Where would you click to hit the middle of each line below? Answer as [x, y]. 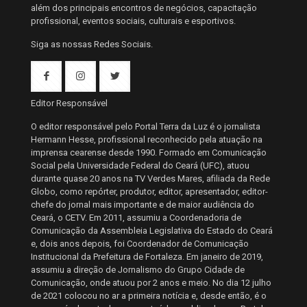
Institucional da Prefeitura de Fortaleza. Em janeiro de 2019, [147, 256]
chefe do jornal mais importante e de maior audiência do [143, 204]
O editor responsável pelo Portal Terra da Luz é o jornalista [146, 126]
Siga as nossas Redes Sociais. [92, 44]
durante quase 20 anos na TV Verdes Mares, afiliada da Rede [150, 178]
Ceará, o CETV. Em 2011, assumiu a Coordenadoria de [136, 217]
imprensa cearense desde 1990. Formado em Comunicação [149, 152]
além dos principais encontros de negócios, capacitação [144, 8]
